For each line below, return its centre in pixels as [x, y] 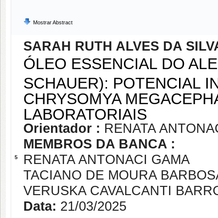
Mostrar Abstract [53, 22]
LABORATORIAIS [85, 113]
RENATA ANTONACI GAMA [107, 160]
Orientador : [64, 128]
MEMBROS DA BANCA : [99, 144]
